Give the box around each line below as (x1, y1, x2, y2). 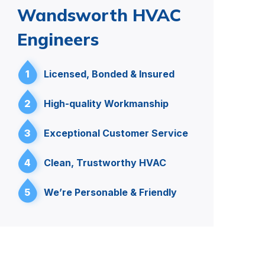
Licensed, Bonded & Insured (44, 68, 174, 80)
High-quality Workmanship (44, 98, 169, 109)
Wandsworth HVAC (17, 4, 181, 25)
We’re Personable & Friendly (44, 186, 177, 198)
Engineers (17, 28, 99, 50)
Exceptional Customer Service (44, 127, 188, 139)
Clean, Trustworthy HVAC (44, 157, 166, 169)
